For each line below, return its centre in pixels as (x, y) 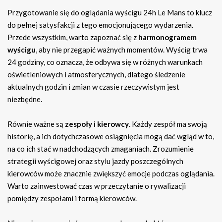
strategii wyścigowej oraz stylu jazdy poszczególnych (95, 161)
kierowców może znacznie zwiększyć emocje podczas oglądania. (111, 174)
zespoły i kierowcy (97, 124)
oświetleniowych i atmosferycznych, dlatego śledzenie (96, 75)
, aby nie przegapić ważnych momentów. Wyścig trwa (122, 50)
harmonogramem (167, 37)
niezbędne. (25, 99)
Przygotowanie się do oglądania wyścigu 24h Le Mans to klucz (110, 13)
